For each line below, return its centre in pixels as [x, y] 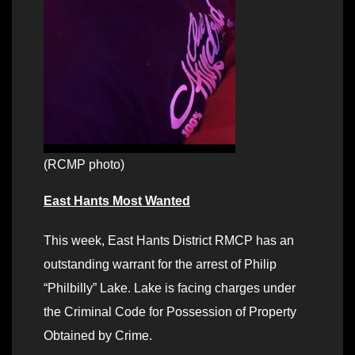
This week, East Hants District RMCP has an [169, 240]
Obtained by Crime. [98, 335]
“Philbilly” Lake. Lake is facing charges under [170, 288]
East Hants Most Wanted [117, 200]
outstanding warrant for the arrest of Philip [160, 264]
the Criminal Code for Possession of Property [170, 311]
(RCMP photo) [84, 164]
